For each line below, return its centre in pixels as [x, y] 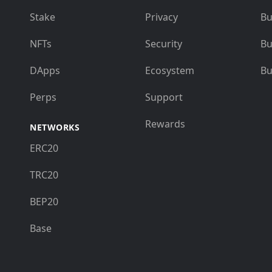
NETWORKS [55, 127]
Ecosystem [170, 71]
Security [164, 44]
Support [164, 97]
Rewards [165, 124]
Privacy [161, 17]
